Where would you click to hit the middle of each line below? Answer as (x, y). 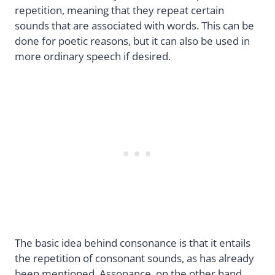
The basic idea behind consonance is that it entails (133, 242)
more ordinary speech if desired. (93, 56)
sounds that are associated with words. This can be (134, 26)
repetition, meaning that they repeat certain (119, 10)
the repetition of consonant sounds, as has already (134, 258)
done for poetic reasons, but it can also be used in (132, 41)
